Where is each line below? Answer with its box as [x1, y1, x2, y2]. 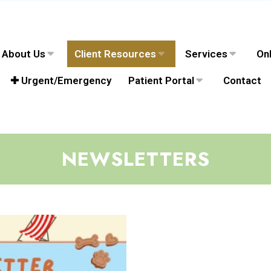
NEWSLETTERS [61, 145, 210, 174]
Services [184, 48, 227, 60]
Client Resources [74, 48, 156, 60]
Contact [223, 74, 261, 87]
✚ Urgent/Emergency [10, 74, 111, 87]
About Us [1, 48, 45, 60]
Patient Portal [128, 74, 194, 87]
